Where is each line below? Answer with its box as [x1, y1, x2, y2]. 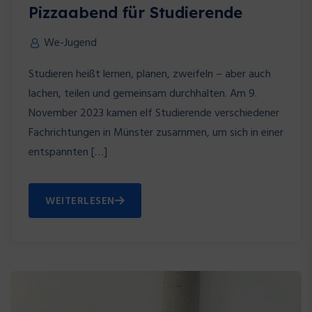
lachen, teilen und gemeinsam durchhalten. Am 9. [29, 85, 257, 104]
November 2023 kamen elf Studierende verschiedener [29, 104, 279, 123]
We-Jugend [44, 34, 97, 53]
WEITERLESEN [45, 193, 115, 210]
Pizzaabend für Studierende [29, 3, 242, 23]
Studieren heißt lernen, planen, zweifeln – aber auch [29, 65, 271, 84]
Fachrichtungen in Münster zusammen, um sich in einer [29, 124, 283, 143]
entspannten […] [29, 143, 107, 162]
